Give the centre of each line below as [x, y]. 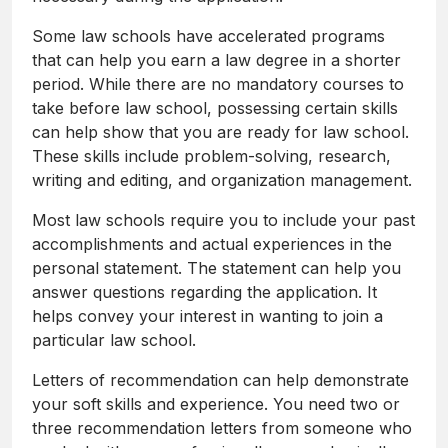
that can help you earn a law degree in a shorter [216, 60]
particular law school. [114, 340]
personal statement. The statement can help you [216, 268]
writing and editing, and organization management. [222, 180]
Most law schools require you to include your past [223, 220]
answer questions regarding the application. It [204, 292]
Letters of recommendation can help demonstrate [220, 380]
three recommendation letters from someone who [222, 428]
